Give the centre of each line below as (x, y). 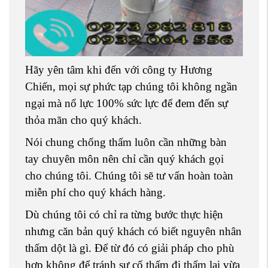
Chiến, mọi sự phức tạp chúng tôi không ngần (131, 87)
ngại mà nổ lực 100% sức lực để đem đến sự (127, 103)
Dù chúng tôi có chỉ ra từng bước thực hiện (124, 215)
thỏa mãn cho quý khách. (83, 120)
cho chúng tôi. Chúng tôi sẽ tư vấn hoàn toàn (129, 176)
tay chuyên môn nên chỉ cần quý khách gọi (124, 159)
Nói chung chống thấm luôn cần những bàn (126, 142)
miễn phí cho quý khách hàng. (95, 193)
